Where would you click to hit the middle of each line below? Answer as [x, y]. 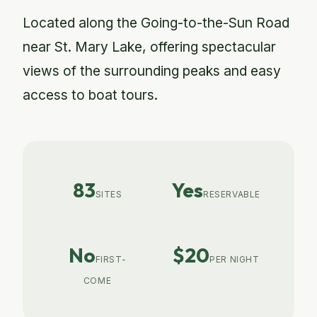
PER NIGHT [235, 259]
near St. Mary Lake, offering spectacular [149, 47]
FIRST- [111, 259]
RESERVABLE [232, 194]
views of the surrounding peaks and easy [152, 71]
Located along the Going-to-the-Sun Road [156, 23]
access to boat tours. [90, 95]
